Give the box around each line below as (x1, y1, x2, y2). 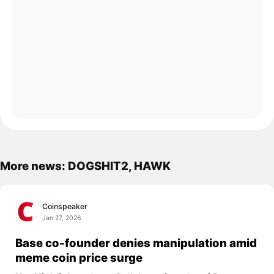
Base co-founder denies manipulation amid (15, 236, 257, 250)
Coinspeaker (42, 201, 88, 211)
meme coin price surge (15, 251, 143, 265)
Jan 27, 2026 (42, 213, 82, 222)
